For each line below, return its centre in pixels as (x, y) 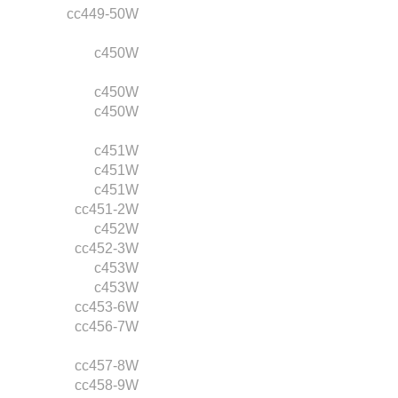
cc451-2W (107, 209)
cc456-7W (107, 326)
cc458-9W (107, 385)
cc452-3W (107, 248)
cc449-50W (103, 13)
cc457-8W (107, 365)
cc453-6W (107, 306)
